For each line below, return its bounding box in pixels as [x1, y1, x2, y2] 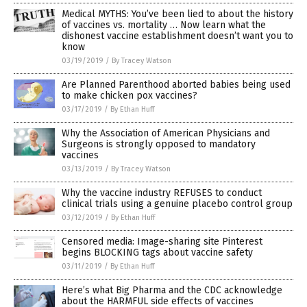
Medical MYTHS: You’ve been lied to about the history [62, 8, 293, 21]
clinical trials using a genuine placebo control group [62, 198, 293, 210]
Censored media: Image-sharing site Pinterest [62, 236, 262, 248]
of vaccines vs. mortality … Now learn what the [62, 19, 266, 32]
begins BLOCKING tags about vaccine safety [62, 247, 253, 259]
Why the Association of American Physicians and [62, 127, 270, 140]
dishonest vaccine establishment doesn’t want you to [62, 30, 293, 42]
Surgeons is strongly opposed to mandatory [62, 138, 256, 151]
